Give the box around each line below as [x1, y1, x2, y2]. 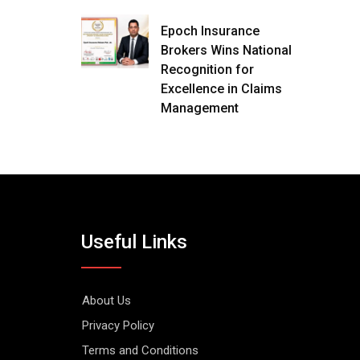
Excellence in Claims [161, 81, 282, 96]
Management [161, 100, 239, 116]
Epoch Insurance [161, 23, 260, 39]
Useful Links [81, 231, 187, 253]
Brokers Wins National [161, 43, 292, 58]
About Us [82, 293, 131, 308]
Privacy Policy [82, 318, 154, 333]
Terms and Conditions [82, 343, 198, 358]
